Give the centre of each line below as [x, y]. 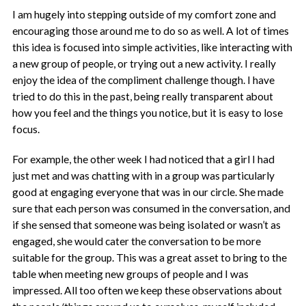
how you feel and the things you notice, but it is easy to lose [148, 113]
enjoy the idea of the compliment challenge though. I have [144, 80]
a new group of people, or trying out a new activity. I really [144, 64]
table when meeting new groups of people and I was [131, 274]
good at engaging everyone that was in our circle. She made [148, 192]
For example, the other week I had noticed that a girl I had [144, 159]
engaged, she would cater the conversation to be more [137, 241]
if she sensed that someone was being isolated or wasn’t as [147, 224]
